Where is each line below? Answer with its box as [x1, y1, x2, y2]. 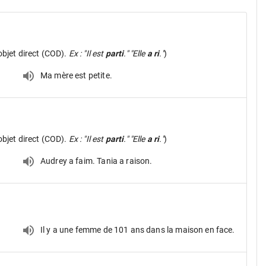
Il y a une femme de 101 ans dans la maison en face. [40, 224, 235, 235]
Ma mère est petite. [40, 70, 112, 80]
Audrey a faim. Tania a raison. [40, 156, 153, 166]
